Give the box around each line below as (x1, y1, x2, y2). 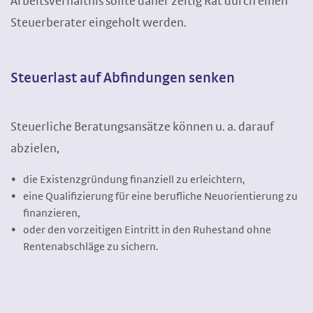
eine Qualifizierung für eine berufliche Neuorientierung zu (23, 191, 298, 202)
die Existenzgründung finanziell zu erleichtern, (23, 174, 245, 185)
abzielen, (10, 143, 59, 155)
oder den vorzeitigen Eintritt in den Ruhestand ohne (23, 224, 271, 235)
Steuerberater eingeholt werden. (10, 17, 187, 29)
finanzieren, (23, 208, 80, 219)
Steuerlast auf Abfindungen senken (10, 71, 235, 85)
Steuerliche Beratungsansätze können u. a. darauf (10, 121, 274, 133)
